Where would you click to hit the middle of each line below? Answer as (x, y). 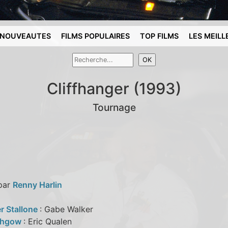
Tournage (114, 107)
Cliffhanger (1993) (114, 88)
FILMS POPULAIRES (96, 36)
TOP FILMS (160, 36)
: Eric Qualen (47, 221)
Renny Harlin (37, 184)
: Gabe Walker (66, 209)
